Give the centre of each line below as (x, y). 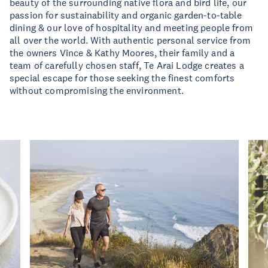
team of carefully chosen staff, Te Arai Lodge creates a (127, 65)
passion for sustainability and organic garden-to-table (126, 15)
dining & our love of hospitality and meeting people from (131, 28)
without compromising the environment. (97, 90)
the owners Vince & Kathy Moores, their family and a (122, 53)
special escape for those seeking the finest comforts (122, 78)
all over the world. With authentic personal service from (130, 40)
